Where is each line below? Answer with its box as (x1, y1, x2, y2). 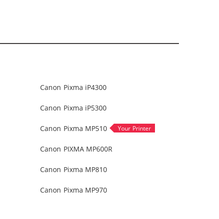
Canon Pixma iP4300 (40, 83, 107, 92)
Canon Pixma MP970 (40, 185, 108, 195)
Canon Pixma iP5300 (40, 103, 107, 112)
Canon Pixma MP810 (40, 165, 108, 174)
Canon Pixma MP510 (40, 124, 108, 133)
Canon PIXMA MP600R (40, 144, 113, 153)
